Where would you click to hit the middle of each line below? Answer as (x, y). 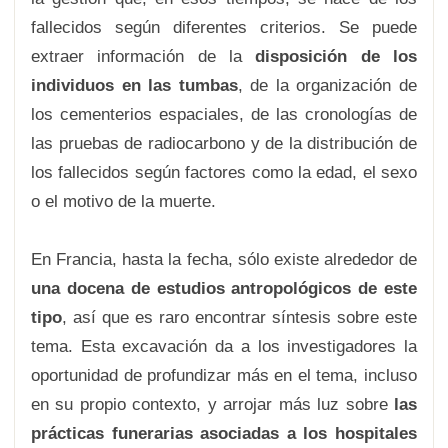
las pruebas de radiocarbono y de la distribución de (224, 143)
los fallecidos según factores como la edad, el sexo (224, 172)
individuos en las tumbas (134, 85)
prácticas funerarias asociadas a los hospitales (224, 433)
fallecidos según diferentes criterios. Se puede (224, 27)
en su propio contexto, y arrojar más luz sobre (212, 404)
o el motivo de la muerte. (123, 201)
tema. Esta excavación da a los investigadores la (224, 346)
